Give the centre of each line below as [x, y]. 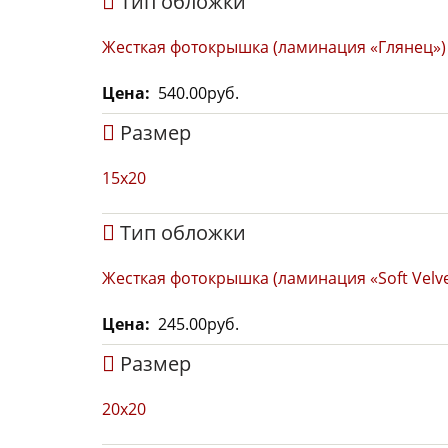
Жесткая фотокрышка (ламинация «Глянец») [274, 47]
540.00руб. [198, 93]
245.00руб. [198, 324]
